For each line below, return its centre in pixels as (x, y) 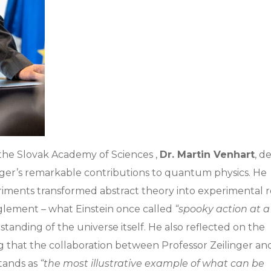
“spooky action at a (222, 209)
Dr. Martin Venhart (207, 154)
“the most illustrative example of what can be (152, 263)
